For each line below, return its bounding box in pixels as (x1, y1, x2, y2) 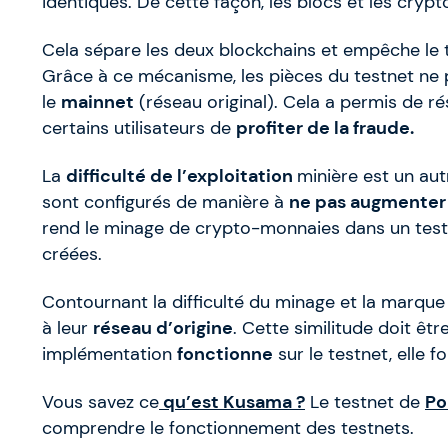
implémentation (42, 343, 177, 366)
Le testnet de (305, 391, 425, 414)
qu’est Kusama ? (159, 391, 305, 414)
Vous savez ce (42, 391, 159, 414)
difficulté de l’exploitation (66, 165, 297, 188)
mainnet (61, 91, 134, 114)
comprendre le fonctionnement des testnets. (42, 417, 414, 440)
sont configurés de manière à (42, 191, 289, 214)
